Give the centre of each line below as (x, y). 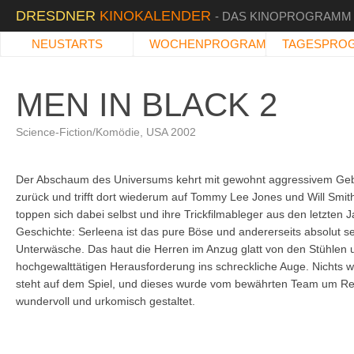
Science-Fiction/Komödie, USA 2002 (106, 132)
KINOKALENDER (157, 16)
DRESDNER (58, 16)
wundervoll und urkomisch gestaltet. (105, 301)
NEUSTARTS (67, 44)
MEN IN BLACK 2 (147, 105)
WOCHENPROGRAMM (213, 44)
